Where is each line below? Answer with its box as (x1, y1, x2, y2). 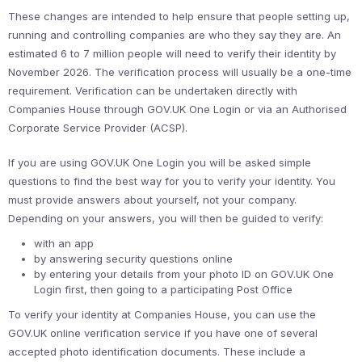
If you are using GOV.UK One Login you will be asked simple (8, 156, 311, 170)
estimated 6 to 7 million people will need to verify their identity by (8, 47, 336, 61)
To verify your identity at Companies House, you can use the (8, 308, 316, 322)
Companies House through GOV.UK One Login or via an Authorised (8, 103, 347, 116)
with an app (34, 237, 97, 250)
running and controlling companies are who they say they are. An (8, 28, 341, 42)
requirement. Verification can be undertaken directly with (8, 84, 297, 98)
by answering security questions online (34, 252, 236, 266)
